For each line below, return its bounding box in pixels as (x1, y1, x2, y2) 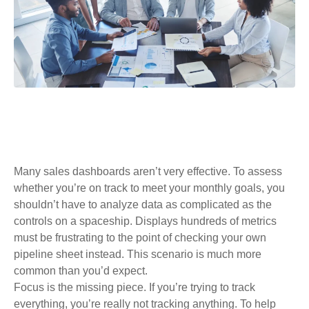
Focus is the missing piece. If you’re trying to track (14, 281, 255, 293)
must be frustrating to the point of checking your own (14, 231, 266, 243)
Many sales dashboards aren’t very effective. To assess (14, 165, 282, 177)
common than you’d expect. (14, 264, 148, 277)
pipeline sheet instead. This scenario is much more (14, 248, 261, 260)
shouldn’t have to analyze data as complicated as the (14, 198, 272, 210)
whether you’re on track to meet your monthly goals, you (14, 181, 285, 194)
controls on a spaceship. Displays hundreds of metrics (14, 215, 277, 227)
